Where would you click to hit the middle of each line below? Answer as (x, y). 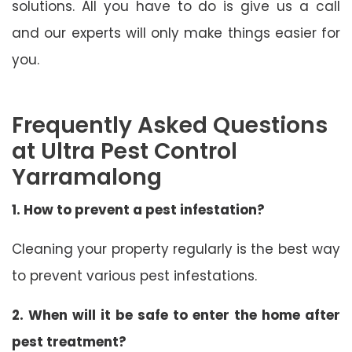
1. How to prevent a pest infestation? (138, 209)
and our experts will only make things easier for (176, 33)
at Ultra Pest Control (125, 151)
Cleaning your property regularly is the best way (176, 249)
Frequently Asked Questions (170, 125)
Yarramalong (87, 177)
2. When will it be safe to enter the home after (176, 315)
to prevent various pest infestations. (134, 275)
